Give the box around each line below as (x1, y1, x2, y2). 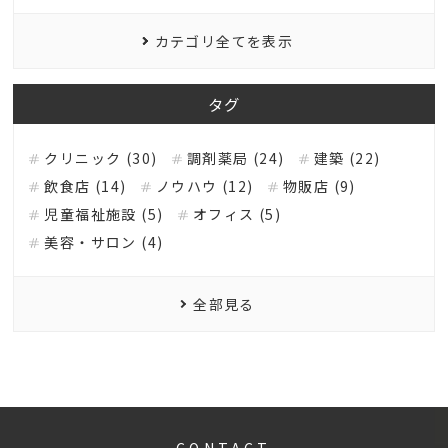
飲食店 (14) (44, 176, 127, 197)
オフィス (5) (192, 204, 282, 225)
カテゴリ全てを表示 (154, 31, 294, 52)
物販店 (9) (283, 176, 356, 197)
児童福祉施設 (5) (44, 204, 164, 225)
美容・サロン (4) (44, 232, 164, 253)
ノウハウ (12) (156, 176, 254, 197)
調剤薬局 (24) (186, 148, 285, 169)
